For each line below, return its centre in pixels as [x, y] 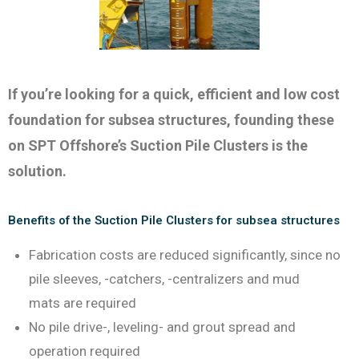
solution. [37, 171]
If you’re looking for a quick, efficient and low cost [174, 95]
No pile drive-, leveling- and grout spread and [162, 327]
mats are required [82, 303]
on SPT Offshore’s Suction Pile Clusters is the [158, 146]
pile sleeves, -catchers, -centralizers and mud [164, 279]
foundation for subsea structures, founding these [171, 120]
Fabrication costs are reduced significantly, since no [184, 255]
